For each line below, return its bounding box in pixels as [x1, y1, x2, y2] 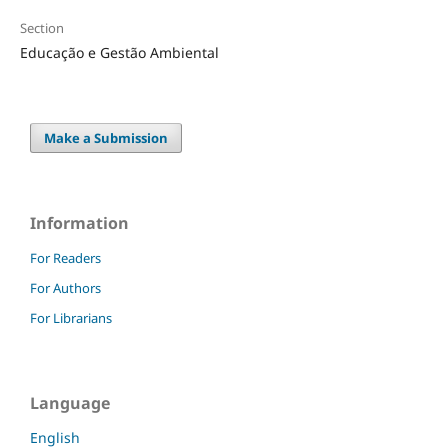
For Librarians [30, 308, 112, 327]
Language [30, 391, 110, 414]
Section [19, 18, 64, 37]
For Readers [30, 248, 101, 267]
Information [30, 211, 129, 234]
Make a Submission [44, 128, 169, 147]
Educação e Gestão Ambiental [19, 42, 219, 62]
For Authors [30, 278, 101, 297]
